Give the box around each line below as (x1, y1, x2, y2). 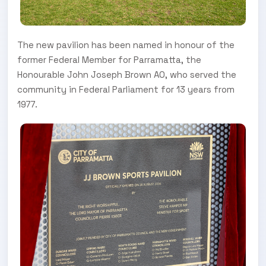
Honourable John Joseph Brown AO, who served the (17, 68, 236, 80)
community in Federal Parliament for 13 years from (17, 83, 235, 95)
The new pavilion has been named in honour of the (17, 39, 235, 50)
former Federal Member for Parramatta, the (17, 53, 201, 65)
